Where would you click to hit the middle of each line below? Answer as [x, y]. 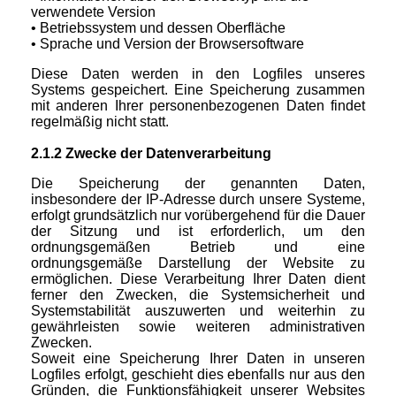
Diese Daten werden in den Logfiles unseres [198, 74]
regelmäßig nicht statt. [100, 122]
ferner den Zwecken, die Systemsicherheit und [198, 295]
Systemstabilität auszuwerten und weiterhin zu [198, 311]
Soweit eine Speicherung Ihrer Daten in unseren [198, 359]
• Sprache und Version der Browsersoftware [168, 44]
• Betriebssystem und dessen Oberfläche [158, 28]
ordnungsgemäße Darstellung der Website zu [198, 263]
